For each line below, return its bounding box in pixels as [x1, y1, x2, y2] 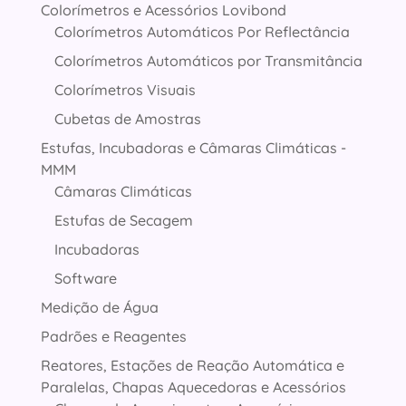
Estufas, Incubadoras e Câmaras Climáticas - [40, 139, 346, 158]
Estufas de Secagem [53, 211, 193, 230]
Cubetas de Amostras [53, 110, 201, 129]
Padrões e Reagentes [40, 327, 187, 346]
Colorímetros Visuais [53, 81, 196, 100]
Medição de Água [40, 298, 159, 317]
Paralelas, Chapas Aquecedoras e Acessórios [40, 378, 346, 397]
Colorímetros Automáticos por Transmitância [53, 52, 362, 71]
